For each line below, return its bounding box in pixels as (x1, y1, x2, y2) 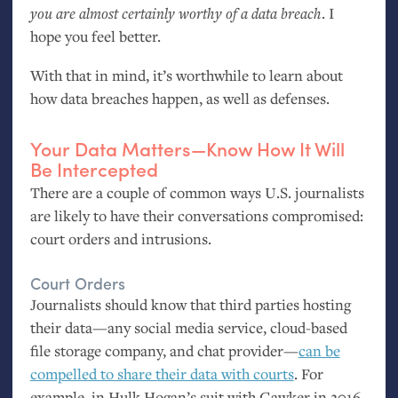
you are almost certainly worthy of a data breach (29, 2, 322, 23)
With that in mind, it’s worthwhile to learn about (29, 64, 343, 85)
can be (298, 339, 340, 361)
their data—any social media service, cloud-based (29, 316, 347, 338)
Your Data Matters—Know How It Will (29, 134, 345, 162)
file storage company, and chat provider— (29, 339, 298, 361)
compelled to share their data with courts (29, 362, 294, 384)
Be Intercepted (29, 155, 158, 182)
